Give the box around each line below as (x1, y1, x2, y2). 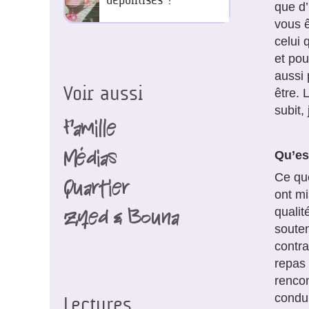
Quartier (63, 175, 129, 206)
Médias (63, 146, 117, 177)
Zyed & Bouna (63, 205, 179, 236)
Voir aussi (63, 84, 143, 105)
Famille (63, 116, 116, 147)
